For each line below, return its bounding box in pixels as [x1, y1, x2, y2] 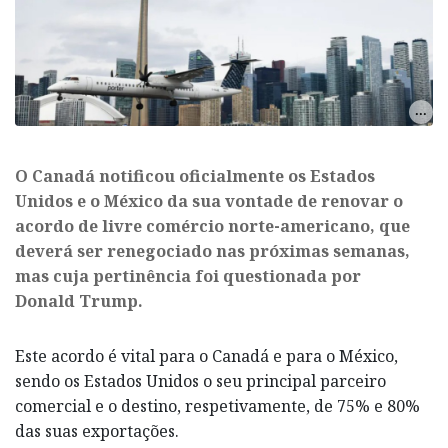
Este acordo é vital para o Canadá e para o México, [15, 344, 398, 367]
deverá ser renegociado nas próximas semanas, [15, 239, 410, 262]
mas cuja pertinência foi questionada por [15, 264, 361, 287]
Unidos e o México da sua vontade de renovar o [15, 189, 403, 212]
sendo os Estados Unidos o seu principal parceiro [15, 369, 386, 392]
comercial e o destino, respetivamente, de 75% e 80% [15, 394, 420, 417]
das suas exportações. [15, 419, 179, 442]
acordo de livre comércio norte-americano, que [15, 214, 410, 237]
